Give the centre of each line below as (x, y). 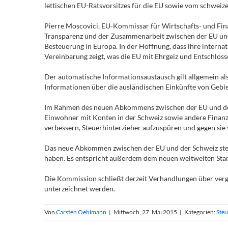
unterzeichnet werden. (80, 189)
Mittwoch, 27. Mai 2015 (145, 212)
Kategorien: (200, 212)
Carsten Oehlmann (81, 212)
